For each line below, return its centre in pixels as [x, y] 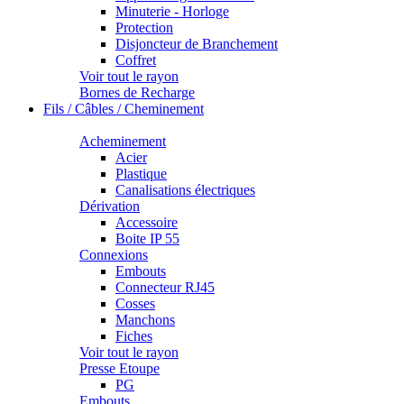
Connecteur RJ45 [165, 288]
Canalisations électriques [185, 190]
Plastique [141, 174]
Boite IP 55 [147, 239]
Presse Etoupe [119, 369]
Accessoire [147, 223]
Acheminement [123, 142]
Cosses [135, 304]
